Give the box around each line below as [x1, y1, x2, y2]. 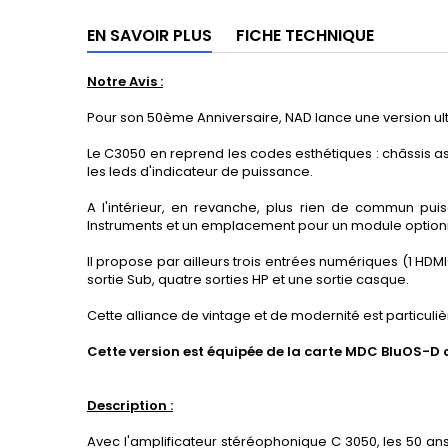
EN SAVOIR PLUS [87, 24, 212, 48]
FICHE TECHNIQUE [236, 24, 374, 48]
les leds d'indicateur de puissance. [87, 162, 313, 182]
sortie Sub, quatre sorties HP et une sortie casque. [87, 270, 409, 290]
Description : [87, 396, 173, 416]
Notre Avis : [87, 72, 163, 92]
